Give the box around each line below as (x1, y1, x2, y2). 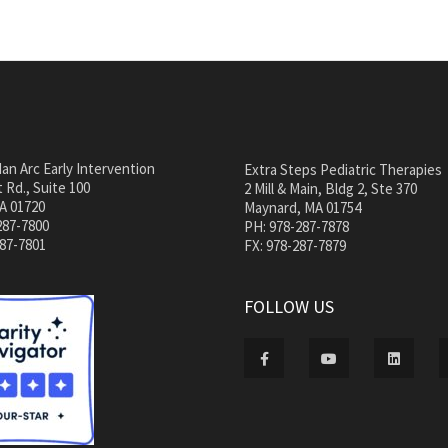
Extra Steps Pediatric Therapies (244, 159, 442, 179)
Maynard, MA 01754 (244, 197, 361, 217)
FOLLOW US (244, 294, 334, 318)
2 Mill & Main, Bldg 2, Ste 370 (244, 178, 417, 198)
